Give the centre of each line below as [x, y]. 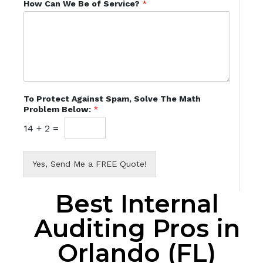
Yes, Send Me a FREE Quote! [89, 164]
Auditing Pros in [137, 229]
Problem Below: [58, 109]
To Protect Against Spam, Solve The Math [112, 99]
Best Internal [137, 204]
